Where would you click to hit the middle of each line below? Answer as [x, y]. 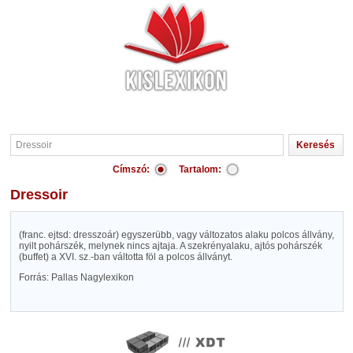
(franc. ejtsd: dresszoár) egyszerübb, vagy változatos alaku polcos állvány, [176, 235]
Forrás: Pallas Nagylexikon [76, 277]
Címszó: [131, 169]
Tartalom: [200, 169]
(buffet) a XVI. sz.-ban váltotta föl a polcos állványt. [125, 257]
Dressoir [44, 195]
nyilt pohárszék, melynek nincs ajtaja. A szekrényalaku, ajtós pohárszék [170, 246]
